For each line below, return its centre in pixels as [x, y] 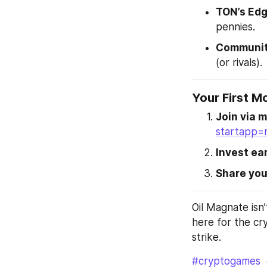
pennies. [235, 27]
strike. [207, 237]
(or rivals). [239, 62]
